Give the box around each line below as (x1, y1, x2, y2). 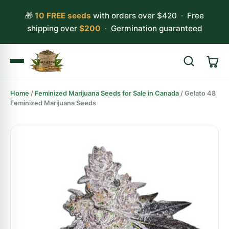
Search (188, 89, 214, 99)
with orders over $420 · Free (91, 11, 204, 20)
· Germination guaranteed (100, 24, 202, 33)
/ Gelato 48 (179, 89, 216, 97)
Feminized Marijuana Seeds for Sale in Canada (35, 89, 179, 97)
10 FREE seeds (35, 11, 91, 20)
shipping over (27, 24, 79, 33)
